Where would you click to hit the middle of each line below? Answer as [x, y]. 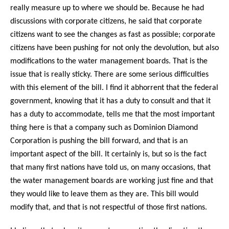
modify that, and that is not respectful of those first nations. [109, 207]
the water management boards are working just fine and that [112, 181]
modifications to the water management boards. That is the [109, 61]
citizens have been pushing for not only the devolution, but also [114, 48]
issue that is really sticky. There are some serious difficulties [109, 74]
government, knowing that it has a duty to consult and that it [110, 101]
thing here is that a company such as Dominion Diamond [104, 128]
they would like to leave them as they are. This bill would [104, 194]
